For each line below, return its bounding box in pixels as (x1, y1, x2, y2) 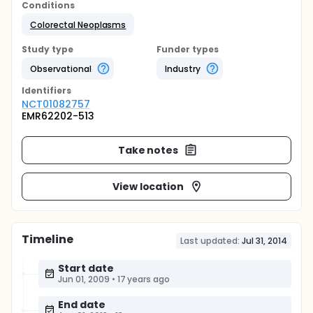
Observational (30, 62, 92, 75)
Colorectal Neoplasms (30, 18, 126, 31)
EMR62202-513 (22, 109, 94, 123)
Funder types (156, 43, 219, 55)
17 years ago (117, 273, 170, 285)
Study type (22, 43, 73, 55)
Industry (165, 62, 201, 75)
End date (58, 298, 105, 312)
